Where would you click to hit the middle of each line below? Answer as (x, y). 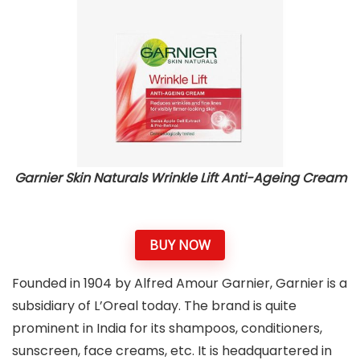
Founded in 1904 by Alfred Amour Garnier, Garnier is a (180, 283)
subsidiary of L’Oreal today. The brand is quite (154, 305)
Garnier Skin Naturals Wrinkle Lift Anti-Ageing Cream (180, 178)
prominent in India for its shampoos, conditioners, (167, 328)
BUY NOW (180, 245)
